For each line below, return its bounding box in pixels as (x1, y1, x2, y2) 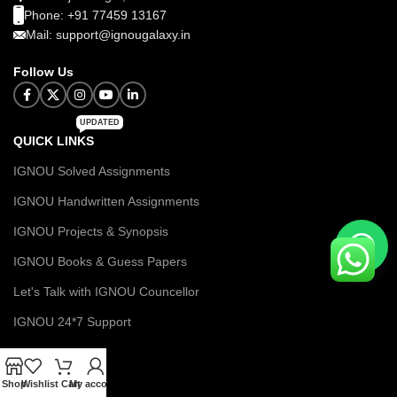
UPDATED (80, 118, 120, 128)
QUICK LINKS (13, 134, 94, 149)
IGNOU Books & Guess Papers (13, 254, 187, 269)
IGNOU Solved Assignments (13, 164, 170, 179)
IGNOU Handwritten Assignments (13, 194, 199, 209)
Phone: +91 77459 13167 (24, 8, 167, 23)
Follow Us (13, 65, 74, 80)
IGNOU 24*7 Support (13, 315, 131, 330)
